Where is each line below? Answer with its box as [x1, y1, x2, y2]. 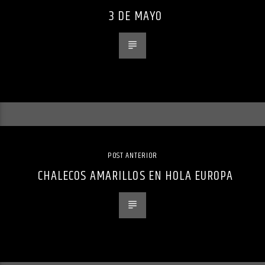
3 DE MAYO [108, 5, 163, 27]
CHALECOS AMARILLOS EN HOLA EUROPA [37, 165, 234, 186]
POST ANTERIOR [107, 148, 158, 162]
